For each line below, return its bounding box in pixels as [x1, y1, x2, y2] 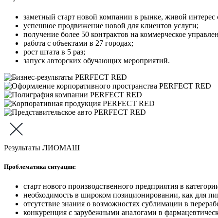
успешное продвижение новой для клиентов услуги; [23, 21, 199, 30]
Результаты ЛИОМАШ [4, 144, 80, 152]
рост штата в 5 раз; [23, 48, 85, 56]
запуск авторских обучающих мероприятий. [23, 56, 170, 65]
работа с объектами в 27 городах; [23, 39, 133, 48]
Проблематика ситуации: [4, 163, 76, 171]
